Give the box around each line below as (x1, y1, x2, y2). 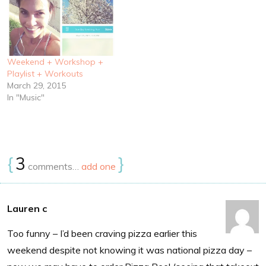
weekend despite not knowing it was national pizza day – (7, 243, 252, 256)
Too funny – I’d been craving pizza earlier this (7, 227, 197, 239)
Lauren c (7, 202, 47, 214)
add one (81, 160, 116, 172)
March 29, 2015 (7, 80, 66, 91)
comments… (26, 160, 81, 172)
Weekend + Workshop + (7, 56, 103, 67)
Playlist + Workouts (7, 68, 83, 79)
